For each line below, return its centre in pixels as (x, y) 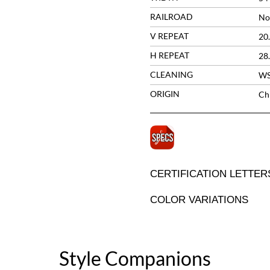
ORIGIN (165, 94)
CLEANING (171, 74)
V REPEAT (169, 36)
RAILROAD (171, 17)
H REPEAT (169, 55)
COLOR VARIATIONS (199, 199)
